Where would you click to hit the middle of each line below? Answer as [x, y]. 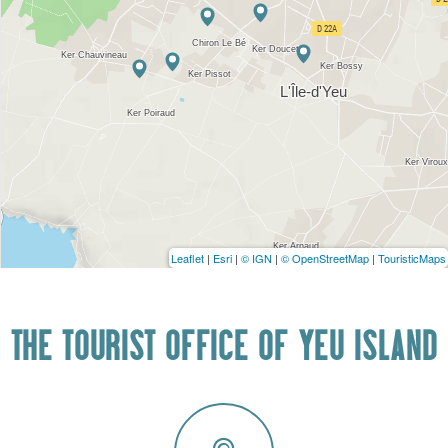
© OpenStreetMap [325, 258]
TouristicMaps [412, 258]
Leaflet [187, 258]
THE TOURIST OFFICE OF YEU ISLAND [224, 350]
